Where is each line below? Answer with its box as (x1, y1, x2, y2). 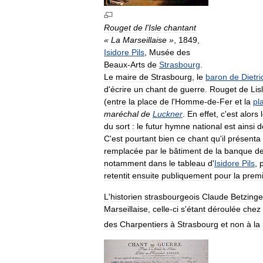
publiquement (161, 170, 212, 180)
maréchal (104, 109, 139, 119)
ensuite (132, 170, 159, 180)
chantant (164, 22, 196, 32)
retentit (104, 170, 130, 180)
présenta (228, 133, 261, 143)
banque (224, 146, 252, 156)
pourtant (125, 133, 156, 143)
